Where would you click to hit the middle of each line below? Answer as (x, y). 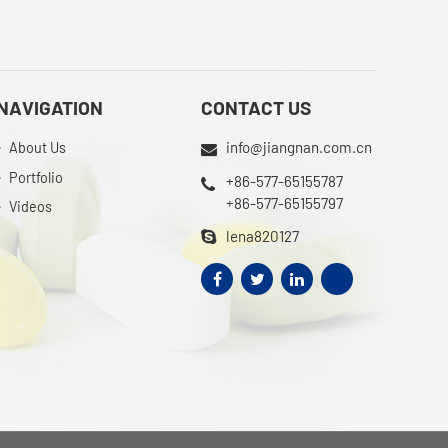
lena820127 (262, 235)
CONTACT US (256, 108)
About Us (37, 147)
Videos (30, 207)
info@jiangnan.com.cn (299, 147)
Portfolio (35, 177)
